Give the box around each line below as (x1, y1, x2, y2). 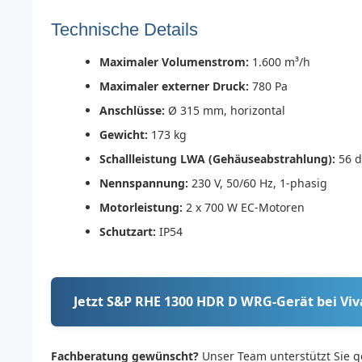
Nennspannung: (99, 175, 188, 192)
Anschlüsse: (99, 103, 165, 119)
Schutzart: (99, 224, 156, 240)
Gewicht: (99, 127, 148, 143)
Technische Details (51, 19, 198, 40)
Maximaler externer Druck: (99, 78, 249, 95)
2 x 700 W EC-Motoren (183, 200, 305, 216)
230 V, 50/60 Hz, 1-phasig (188, 175, 327, 192)
